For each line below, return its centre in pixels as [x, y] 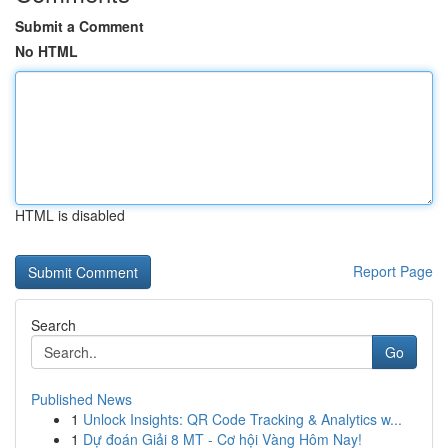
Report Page [393, 271]
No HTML [46, 51]
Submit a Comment [79, 26]
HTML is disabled [70, 215]
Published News [81, 399]
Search [53, 325]
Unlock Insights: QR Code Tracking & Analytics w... [242, 419]
